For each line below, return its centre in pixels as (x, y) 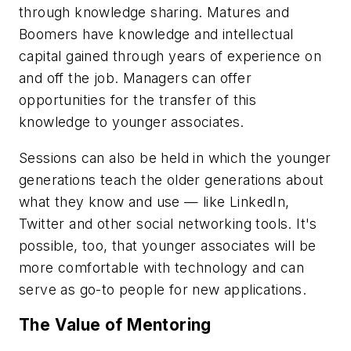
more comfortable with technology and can (161, 267)
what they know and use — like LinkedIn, (154, 201)
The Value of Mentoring (115, 325)
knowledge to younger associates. (132, 121)
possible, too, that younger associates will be (168, 245)
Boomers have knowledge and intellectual (156, 34)
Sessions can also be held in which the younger (175, 157)
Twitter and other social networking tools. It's (168, 223)
